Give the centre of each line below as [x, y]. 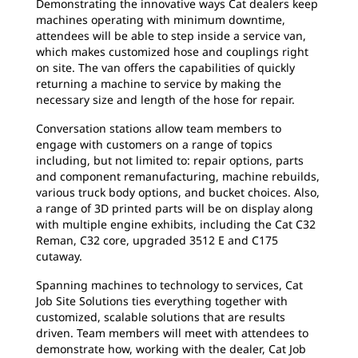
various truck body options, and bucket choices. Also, [178, 192]
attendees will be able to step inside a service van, [171, 36]
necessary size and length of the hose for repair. [167, 99]
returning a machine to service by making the [159, 84]
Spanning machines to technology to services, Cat [169, 285]
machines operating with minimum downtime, [161, 20]
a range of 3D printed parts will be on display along [175, 208]
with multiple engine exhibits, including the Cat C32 [176, 224]
